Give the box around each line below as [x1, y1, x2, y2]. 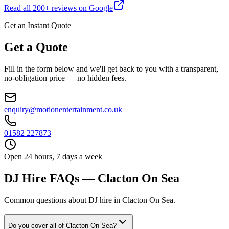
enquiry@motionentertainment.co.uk [4, 105, 122, 114]
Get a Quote [4, 40, 68, 54]
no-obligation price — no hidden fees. [4, 73, 126, 82]
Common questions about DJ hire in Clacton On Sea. [4, 195, 175, 204]
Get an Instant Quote [4, 20, 71, 30]
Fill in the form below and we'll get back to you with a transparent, [4, 64, 218, 73]
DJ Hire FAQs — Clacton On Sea [4, 171, 179, 185]
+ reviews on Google [45, 3, 113, 12]
